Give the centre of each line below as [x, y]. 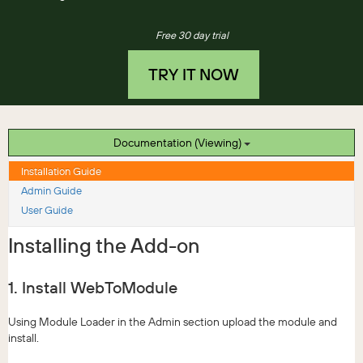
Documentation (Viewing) [219, 143]
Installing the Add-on [104, 246]
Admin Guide [51, 190]
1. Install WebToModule [93, 288]
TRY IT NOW [193, 74]
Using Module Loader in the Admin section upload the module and [173, 321]
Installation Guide [61, 171]
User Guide [47, 210]
